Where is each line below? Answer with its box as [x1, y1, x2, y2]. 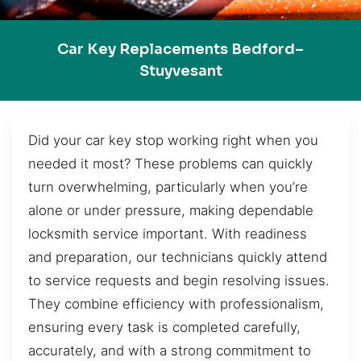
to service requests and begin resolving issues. [28, 272, 330, 288]
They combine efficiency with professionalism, [28, 295, 324, 312]
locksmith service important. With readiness [28, 225, 307, 242]
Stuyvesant [139, 61, 222, 80]
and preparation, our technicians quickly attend [28, 248, 327, 265]
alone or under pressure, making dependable [28, 201, 313, 218]
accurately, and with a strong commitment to [28, 342, 311, 359]
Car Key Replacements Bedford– [57, 39, 304, 58]
